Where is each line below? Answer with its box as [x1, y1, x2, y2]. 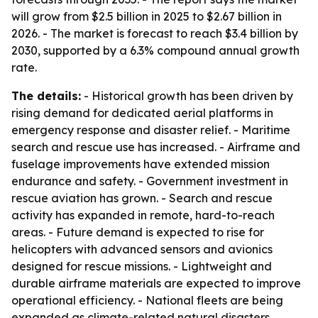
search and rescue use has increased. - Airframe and [11, 140, 300, 154]
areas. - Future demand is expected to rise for [11, 225, 264, 239]
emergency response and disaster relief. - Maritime [11, 123, 290, 137]
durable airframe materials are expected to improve [11, 276, 301, 290]
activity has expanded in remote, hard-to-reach [11, 208, 275, 222]
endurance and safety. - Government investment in [11, 174, 288, 188]
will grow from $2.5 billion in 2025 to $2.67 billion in [11, 9, 282, 23]
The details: [11, 89, 81, 103]
